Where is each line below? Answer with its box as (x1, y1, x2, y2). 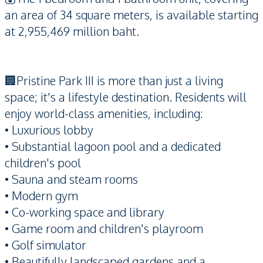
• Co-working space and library (5, 204, 164, 220)
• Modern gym (5, 188, 78, 203)
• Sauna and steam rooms (5, 171, 138, 187)
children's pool (5, 155, 81, 170)
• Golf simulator (5, 237, 86, 252)
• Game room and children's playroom (5, 221, 203, 236)
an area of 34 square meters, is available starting (5, 7, 258, 22)
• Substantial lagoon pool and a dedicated (5, 139, 221, 154)
